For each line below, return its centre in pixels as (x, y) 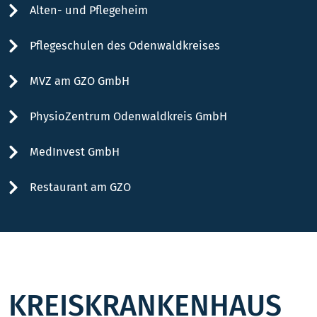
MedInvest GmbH (75, 151)
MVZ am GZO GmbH (80, 81)
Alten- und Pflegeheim (89, 10)
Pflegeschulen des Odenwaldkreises (125, 45)
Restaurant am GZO (80, 187)
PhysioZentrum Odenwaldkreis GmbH (128, 116)
